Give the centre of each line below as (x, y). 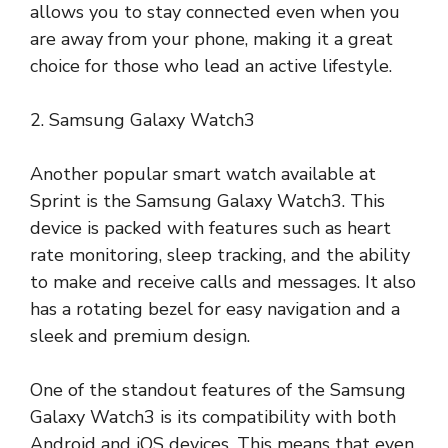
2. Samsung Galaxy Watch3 (142, 119)
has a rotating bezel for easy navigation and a (215, 308)
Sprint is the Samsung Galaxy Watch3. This (207, 200)
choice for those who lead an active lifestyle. (211, 65)
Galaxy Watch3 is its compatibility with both (213, 416)
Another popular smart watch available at (203, 173)
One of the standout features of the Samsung (218, 389)
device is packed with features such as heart (210, 227)
